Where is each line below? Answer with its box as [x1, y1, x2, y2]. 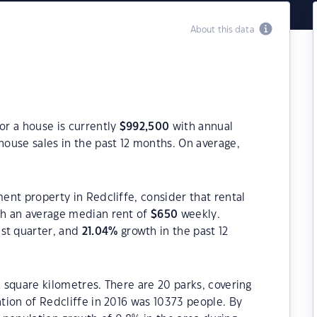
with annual [169, 122, 234, 132]
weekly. [178, 209, 220, 220]
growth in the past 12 [117, 226, 229, 237]
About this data [190, 25, 259, 34]
